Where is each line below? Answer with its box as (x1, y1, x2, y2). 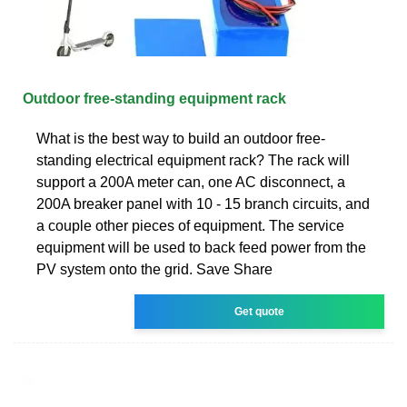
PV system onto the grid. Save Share (36, 261, 273, 277)
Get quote (234, 304, 285, 318)
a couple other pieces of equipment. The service (36, 217, 344, 233)
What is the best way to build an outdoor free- (36, 130, 325, 146)
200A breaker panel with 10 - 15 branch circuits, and (36, 195, 370, 212)
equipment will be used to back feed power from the (36, 239, 366, 255)
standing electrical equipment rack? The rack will (36, 152, 350, 168)
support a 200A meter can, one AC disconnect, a (36, 174, 345, 190)
